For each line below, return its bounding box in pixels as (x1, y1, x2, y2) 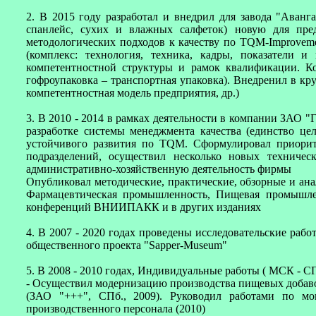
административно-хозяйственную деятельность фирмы (26, 163, 291, 175)
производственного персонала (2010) (26, 303, 205, 315)
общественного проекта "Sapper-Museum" (26, 239, 227, 251)
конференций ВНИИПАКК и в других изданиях (26, 201, 261, 213)
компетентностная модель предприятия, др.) (26, 87, 239, 99)
